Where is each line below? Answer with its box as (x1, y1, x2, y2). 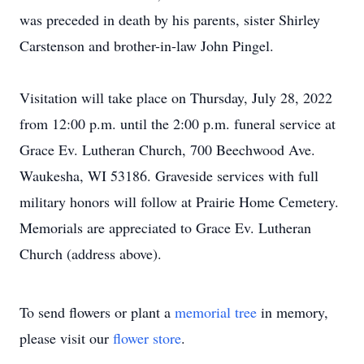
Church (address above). (19, 244, 162, 263)
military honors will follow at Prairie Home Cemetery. (19, 192, 339, 211)
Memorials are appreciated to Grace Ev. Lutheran (19, 218, 311, 237)
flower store (113, 328, 181, 348)
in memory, (257, 302, 328, 322)
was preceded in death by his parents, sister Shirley (19, 10, 320, 29)
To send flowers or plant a (19, 302, 175, 322)
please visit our (19, 328, 113, 348)
